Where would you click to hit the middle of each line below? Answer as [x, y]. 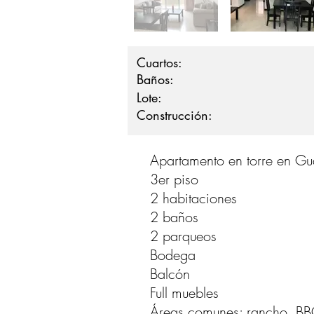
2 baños [174, 217]
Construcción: [175, 115]
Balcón [170, 274]
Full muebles [184, 293]
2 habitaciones [193, 198]
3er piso [174, 179]
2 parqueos [183, 236]
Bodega [173, 255]
